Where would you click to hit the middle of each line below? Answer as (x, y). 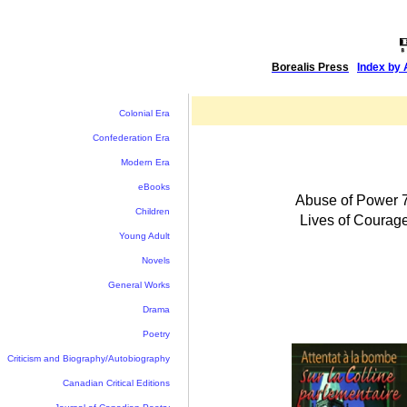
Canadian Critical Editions (116, 383)
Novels (156, 260)
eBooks (154, 187)
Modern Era (145, 162)
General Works (139, 285)
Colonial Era (144, 113)
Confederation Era (131, 138)
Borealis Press (310, 67)
